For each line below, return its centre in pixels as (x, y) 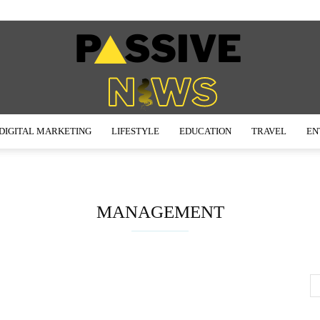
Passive (177, 160)
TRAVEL (269, 131)
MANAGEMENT (160, 212)
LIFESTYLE (135, 131)
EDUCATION (205, 131)
